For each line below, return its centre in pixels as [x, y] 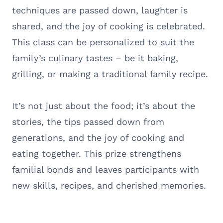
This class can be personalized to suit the [103, 42]
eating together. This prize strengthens [97, 153]
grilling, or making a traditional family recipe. [110, 74]
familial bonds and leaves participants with [106, 169]
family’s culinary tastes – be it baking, [95, 58]
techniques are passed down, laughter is [100, 10]
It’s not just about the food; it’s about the [104, 106]
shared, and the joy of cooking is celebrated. [109, 26]
